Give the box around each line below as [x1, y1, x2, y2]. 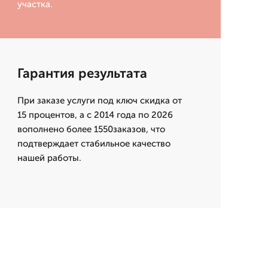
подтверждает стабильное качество [17, 138, 170, 149]
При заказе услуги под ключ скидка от [17, 95, 182, 106]
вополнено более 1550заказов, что [17, 124, 165, 135]
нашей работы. [17, 153, 81, 163]
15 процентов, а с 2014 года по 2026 [17, 109, 173, 120]
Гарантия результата [17, 65, 147, 81]
